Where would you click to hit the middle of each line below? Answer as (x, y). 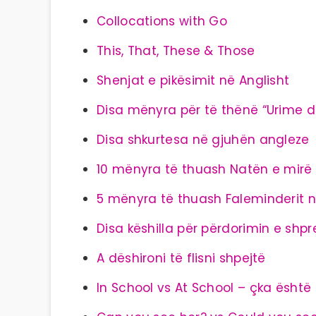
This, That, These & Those (176, 51)
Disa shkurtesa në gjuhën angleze (203, 140)
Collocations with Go (162, 21)
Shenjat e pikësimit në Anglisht (193, 80)
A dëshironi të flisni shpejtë (181, 258)
